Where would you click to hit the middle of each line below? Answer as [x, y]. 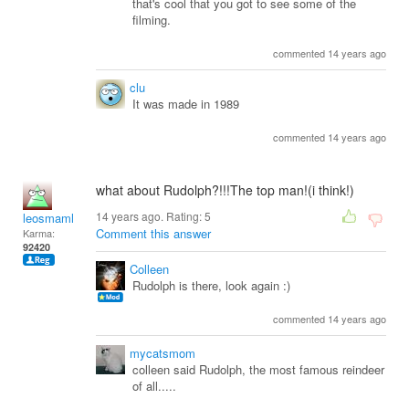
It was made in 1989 [186, 104]
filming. [152, 20]
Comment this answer [153, 234]
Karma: [39, 233]
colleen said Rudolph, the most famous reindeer [258, 370]
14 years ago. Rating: [150, 216]
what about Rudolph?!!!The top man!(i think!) [225, 190]
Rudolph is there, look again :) [211, 286]
